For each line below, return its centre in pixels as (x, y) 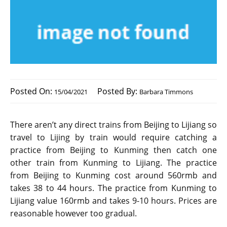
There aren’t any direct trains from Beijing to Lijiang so (113, 125)
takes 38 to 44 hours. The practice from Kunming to (113, 188)
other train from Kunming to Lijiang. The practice (113, 163)
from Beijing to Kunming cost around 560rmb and (113, 176)
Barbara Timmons (166, 92)
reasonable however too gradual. (73, 214)
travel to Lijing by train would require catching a (113, 138)
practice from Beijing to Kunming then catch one (113, 150)
